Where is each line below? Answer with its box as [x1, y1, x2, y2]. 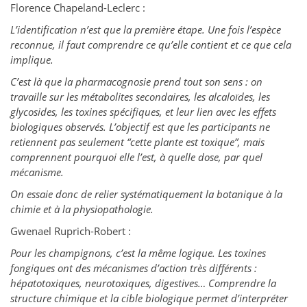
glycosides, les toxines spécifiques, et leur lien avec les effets [10, 105, 276, 119]
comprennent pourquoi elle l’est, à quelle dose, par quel [10, 150, 262, 164]
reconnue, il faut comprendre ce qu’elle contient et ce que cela [10, 38, 291, 52]
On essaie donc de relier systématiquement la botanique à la [10, 187, 282, 201]
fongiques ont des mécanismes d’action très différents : [10, 261, 257, 275]
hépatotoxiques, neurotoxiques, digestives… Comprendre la [10, 276, 276, 291]
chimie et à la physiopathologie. [10, 202, 153, 217]
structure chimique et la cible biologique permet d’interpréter [10, 291, 288, 306]
